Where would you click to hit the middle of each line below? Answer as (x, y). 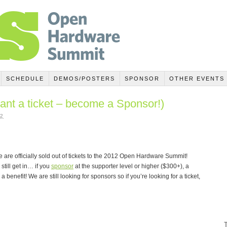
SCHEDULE (25, 78)
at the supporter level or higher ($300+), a (131, 166)
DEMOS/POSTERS (84, 78)
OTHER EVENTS (197, 78)
